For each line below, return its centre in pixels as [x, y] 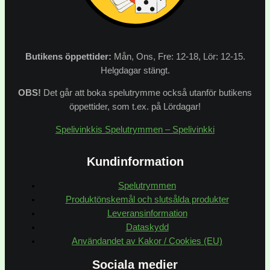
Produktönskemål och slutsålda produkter [147, 199]
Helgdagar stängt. [135, 70]
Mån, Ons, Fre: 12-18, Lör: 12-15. [178, 56]
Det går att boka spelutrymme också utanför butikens [146, 93]
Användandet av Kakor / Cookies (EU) [147, 241]
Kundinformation [135, 161]
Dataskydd [147, 227]
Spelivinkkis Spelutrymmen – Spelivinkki [135, 129]
